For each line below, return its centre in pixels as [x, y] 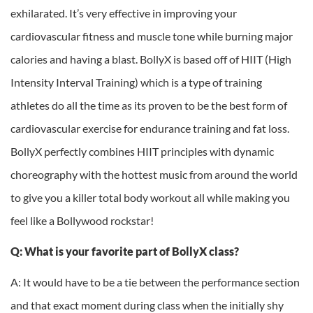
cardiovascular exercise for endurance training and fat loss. [150, 129]
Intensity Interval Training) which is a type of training [136, 82]
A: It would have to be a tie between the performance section [155, 282]
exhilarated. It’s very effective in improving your [124, 13]
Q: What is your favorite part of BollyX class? [126, 252]
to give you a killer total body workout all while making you [150, 198]
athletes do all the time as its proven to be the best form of [149, 105]
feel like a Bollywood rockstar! [82, 221]
